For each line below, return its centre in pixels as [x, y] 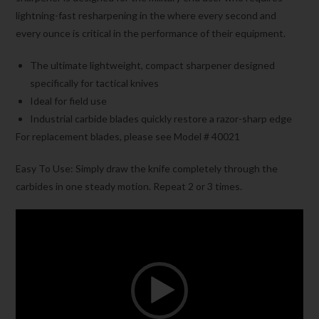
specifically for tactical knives [95, 83]
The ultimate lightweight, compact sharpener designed [153, 66]
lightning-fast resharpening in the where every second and [146, 16]
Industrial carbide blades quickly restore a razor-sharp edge [161, 119]
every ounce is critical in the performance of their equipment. [151, 33]
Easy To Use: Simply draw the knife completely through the [147, 169]
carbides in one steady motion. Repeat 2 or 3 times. [129, 187]
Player [29, 236]
